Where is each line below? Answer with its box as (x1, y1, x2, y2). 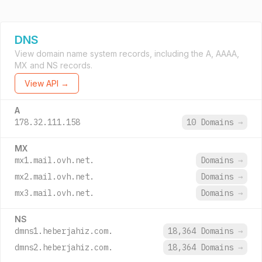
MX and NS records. (15, 60, 92, 70)
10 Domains (187, 117, 238, 127)
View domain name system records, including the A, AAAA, (15, 49, 239, 58)
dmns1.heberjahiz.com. (15, 226, 113, 236)
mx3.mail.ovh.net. (15, 188, 94, 198)
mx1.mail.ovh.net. (15, 155, 94, 166)
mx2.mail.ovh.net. (15, 171, 94, 182)
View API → (25, 78, 69, 88)
